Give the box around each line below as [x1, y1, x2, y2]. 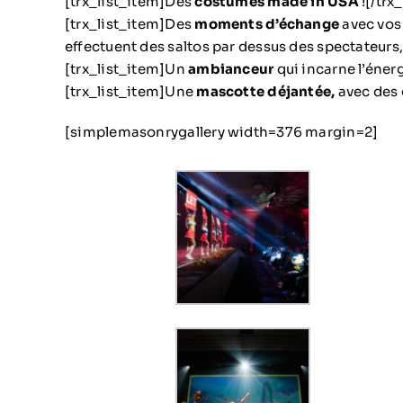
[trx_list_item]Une [65, 83, 197, 101]
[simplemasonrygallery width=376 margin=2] [65, 123, 379, 141]
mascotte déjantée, [196, 83, 338, 101]
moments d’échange [194, 15, 340, 33]
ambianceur [184, 60, 274, 78]
